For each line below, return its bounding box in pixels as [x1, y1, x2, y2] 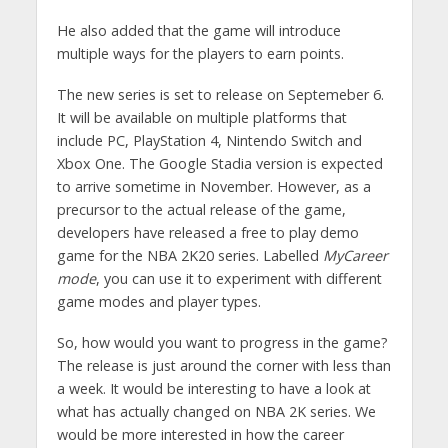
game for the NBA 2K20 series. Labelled [56, 246, 323, 266]
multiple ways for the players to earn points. [56, 44, 344, 64]
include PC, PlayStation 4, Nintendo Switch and [56, 131, 362, 151]
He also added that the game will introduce [56, 21, 341, 41]
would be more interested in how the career [56, 425, 344, 445]
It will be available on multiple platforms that [56, 108, 347, 128]
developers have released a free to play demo [56, 223, 359, 243]
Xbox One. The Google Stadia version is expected [56, 154, 383, 174]
